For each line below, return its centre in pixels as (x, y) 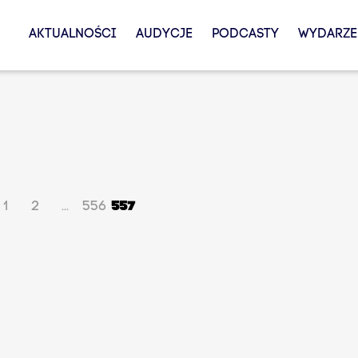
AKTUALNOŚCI (72, 34)
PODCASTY (245, 34)
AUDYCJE (164, 34)
